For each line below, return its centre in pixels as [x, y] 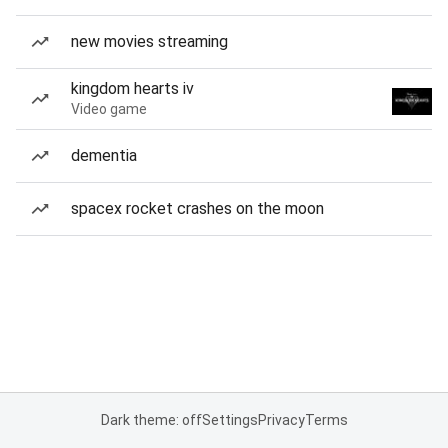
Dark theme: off [151, 420]
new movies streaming [149, 41]
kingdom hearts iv [132, 88]
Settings [229, 420]
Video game [109, 109]
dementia [104, 155]
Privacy [281, 420]
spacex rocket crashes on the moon [197, 208]
